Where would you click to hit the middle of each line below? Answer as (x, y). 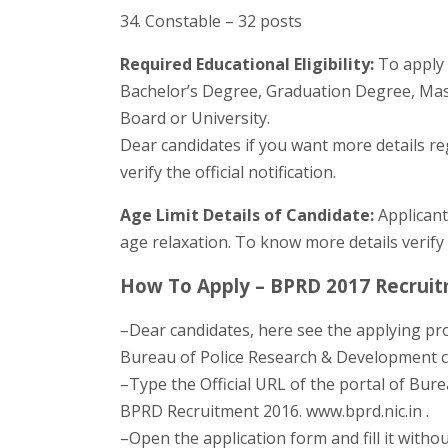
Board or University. (195, 117)
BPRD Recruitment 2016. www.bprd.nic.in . (275, 410)
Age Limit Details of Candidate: (247, 214)
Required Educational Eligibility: (247, 63)
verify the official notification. (228, 171)
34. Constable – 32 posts (211, 20)
